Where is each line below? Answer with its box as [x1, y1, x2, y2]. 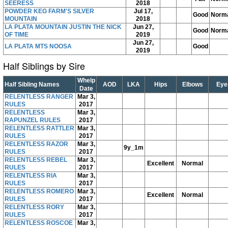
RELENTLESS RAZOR [5, 140, 68, 148]
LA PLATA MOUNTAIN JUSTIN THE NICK [5, 23, 122, 31]
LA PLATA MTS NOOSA [5, 42, 72, 50]
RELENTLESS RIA [5, 172, 57, 179]
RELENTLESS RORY [5, 203, 64, 211]
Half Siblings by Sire [3, 59, 85, 72]
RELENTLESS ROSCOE [5, 219, 73, 226]
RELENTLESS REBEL [5, 156, 67, 163]
